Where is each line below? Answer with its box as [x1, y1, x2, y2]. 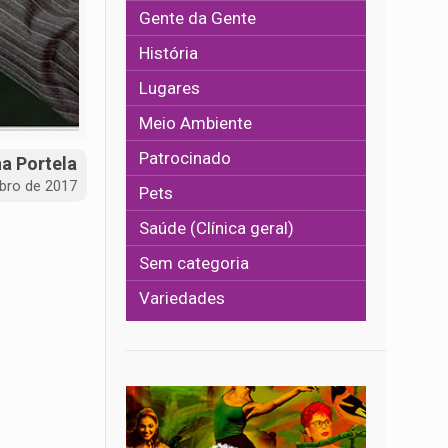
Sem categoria [139, 253, 250, 273]
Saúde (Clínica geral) [139, 218, 295, 238]
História [139, 43, 199, 63]
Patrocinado [139, 148, 232, 168]
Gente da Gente [139, 8, 257, 28]
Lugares [139, 78, 201, 98]
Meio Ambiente [139, 113, 253, 133]
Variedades [139, 288, 226, 308]
